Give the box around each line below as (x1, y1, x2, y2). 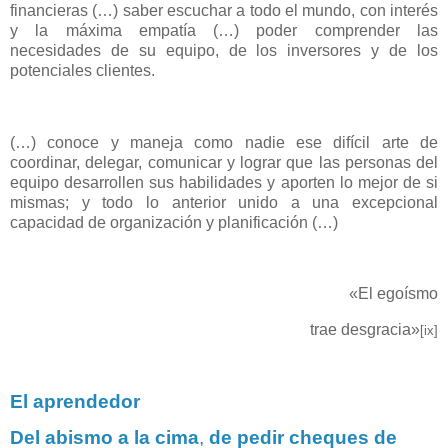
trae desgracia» (310, 321, 420, 338)
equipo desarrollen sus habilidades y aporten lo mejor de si (10, 173, 438, 191)
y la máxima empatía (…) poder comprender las (10, 21, 438, 39)
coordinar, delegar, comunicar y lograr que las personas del (10, 153, 438, 171)
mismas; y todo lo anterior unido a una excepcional (10, 193, 438, 211)
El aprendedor (10, 390, 140, 412)
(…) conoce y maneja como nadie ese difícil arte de (10, 133, 438, 151)
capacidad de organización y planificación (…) (10, 213, 338, 231)
